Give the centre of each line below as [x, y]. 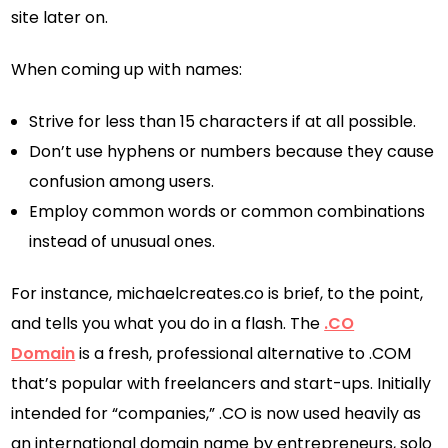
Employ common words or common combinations [227, 211]
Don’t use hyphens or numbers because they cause [232, 151]
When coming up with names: [127, 69]
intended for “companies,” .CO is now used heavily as [216, 413]
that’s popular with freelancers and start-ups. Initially [221, 383]
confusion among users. [122, 181]
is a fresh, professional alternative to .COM [243, 353]
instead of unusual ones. [122, 241]
